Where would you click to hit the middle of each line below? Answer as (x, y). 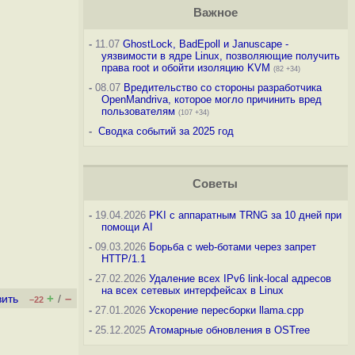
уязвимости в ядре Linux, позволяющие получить (220, 56)
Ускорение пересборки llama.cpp (226, 310)
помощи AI (127, 227)
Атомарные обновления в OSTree (229, 330)
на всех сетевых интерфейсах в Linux (192, 290)
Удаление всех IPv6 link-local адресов (240, 279)
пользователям (138, 111)
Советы (216, 184)
